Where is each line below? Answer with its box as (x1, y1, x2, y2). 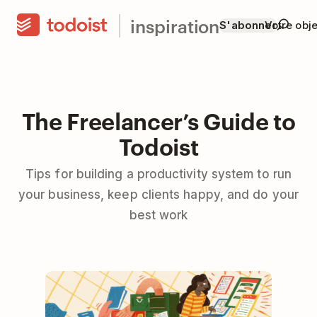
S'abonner (219, 18, 277, 32)
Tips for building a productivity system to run (25, 167, 292, 181)
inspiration (130, 13, 220, 38)
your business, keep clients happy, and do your (18, 188, 299, 202)
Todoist (118, 130, 199, 161)
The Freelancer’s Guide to (21, 105, 296, 135)
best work (129, 208, 188, 222)
